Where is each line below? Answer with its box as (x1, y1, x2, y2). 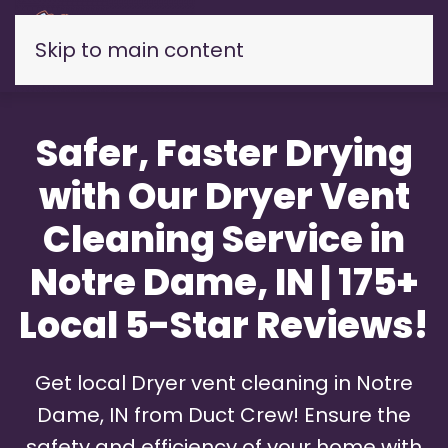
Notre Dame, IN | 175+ (30, 257, 418, 308)
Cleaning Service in (43, 214, 405, 265)
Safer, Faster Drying (35, 128, 413, 179)
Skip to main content (35, 36, 244, 64)
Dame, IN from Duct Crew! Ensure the (37, 401, 411, 429)
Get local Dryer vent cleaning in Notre (35, 369, 413, 397)
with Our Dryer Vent (38, 171, 410, 222)
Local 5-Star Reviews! (19, 300, 429, 351)
